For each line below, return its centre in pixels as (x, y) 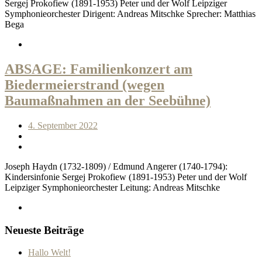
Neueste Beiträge (44, 230)
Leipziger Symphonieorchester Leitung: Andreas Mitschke (112, 187)
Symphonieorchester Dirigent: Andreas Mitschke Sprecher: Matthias (130, 14)
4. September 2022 (63, 125)
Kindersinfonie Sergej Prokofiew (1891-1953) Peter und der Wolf (126, 177)
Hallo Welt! (49, 253)
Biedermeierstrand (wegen (85, 85)
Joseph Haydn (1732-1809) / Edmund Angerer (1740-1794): (116, 166)
